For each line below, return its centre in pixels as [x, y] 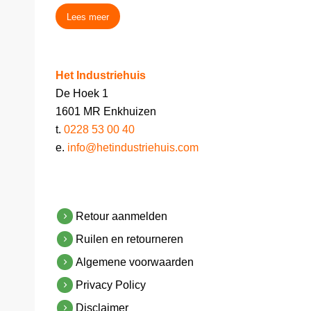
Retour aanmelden [122, 216]
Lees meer [88, 17]
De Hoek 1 [82, 94]
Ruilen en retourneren [130, 239]
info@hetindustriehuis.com [133, 148]
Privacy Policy [111, 285]
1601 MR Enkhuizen [106, 112]
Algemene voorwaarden [135, 262]
